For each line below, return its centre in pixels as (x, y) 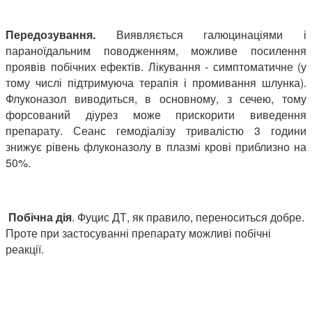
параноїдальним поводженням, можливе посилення (156, 50)
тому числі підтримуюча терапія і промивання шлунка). (156, 82)
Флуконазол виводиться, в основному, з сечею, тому (156, 98)
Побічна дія (40, 217)
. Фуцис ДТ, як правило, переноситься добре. (188, 217)
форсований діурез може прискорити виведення (156, 114)
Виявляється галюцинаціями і (201, 34)
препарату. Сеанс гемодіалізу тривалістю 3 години (156, 130)
